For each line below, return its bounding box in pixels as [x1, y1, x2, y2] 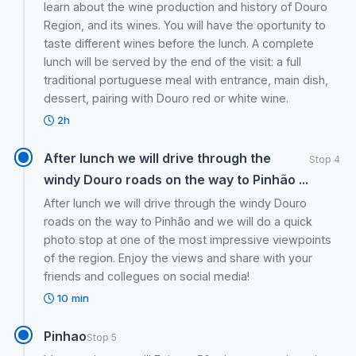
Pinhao [44, 327, 87, 344]
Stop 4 [309, 153, 340, 165]
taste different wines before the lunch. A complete [44, 37, 315, 51]
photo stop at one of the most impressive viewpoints [44, 232, 332, 246]
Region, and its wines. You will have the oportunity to [44, 18, 327, 33]
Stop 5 [87, 331, 118, 343]
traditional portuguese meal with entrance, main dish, [44, 73, 329, 87]
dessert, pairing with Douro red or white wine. [44, 91, 289, 106]
